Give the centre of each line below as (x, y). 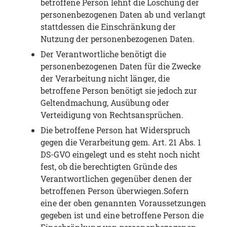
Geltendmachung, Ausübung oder (105, 103)
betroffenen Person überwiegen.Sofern (115, 191)
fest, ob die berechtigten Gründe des (109, 167)
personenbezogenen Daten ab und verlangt (123, 15)
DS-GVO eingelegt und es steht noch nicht (120, 155)
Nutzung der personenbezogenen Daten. (118, 39)
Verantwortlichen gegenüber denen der (116, 179)
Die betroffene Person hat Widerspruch (115, 130)
